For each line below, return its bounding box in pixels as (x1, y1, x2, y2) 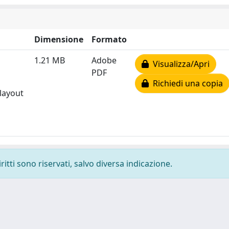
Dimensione (34, 33, 83, 45)
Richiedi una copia (149, 77, 223, 89)
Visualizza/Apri (149, 58, 210, 70)
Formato (91, 33, 127, 45)
